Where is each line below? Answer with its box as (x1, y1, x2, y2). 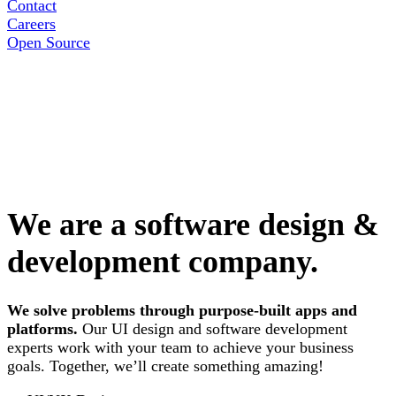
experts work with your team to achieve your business (7, 339, 354, 357)
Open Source (7, 34, 90, 51)
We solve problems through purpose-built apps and (7, 301, 357, 320)
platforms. (7, 320, 78, 339)
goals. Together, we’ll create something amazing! (7, 357, 324, 376)
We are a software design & (7, 207, 379, 243)
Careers (7, 15, 56, 33)
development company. (7, 244, 318, 280)
